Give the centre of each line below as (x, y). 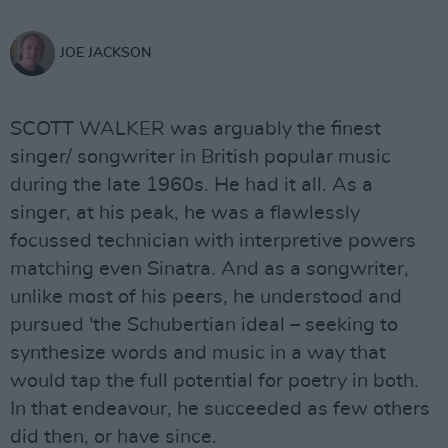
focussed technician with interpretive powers (213, 241)
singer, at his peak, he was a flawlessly (185, 213)
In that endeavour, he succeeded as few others (220, 409)
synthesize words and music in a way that (198, 353)
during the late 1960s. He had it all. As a (191, 185)
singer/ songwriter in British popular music (200, 157)
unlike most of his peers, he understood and (206, 297)
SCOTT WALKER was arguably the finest (195, 129)
